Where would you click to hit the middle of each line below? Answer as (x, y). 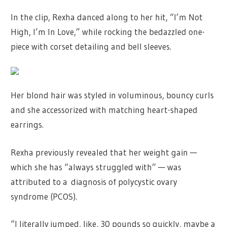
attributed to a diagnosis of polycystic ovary (94, 181)
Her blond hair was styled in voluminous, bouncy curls (112, 95)
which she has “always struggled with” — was (96, 167)
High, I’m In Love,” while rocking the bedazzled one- (108, 32)
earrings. (27, 125)
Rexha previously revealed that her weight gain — (104, 152)
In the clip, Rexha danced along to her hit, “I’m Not (107, 17)
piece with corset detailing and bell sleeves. (91, 47)
